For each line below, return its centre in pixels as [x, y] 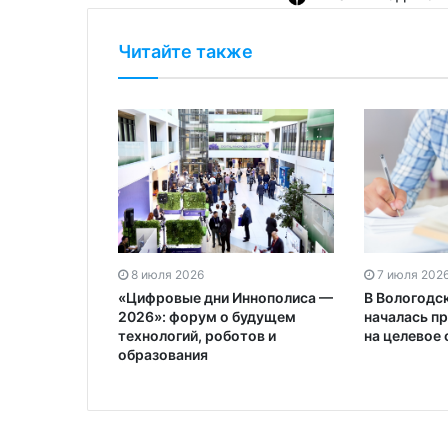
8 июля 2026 [167, 275]
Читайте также [185, 52]
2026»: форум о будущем [207, 317]
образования [163, 355]
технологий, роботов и [197, 336]
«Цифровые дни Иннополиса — [225, 298]
